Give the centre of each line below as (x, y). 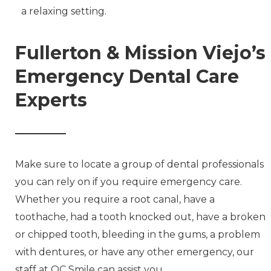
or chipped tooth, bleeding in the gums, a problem (138, 235)
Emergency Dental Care (127, 77)
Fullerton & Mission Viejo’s (140, 53)
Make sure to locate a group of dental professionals (139, 165)
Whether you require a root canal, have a (115, 200)
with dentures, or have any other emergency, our (135, 252)
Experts (51, 100)
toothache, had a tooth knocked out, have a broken (140, 217)
